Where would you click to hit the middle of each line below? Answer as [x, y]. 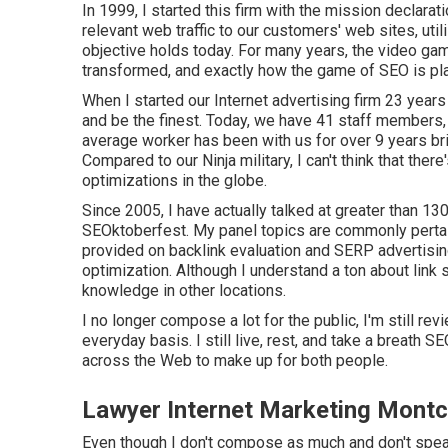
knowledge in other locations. [184, 290]
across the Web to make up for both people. [235, 360]
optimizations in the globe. [174, 180]
